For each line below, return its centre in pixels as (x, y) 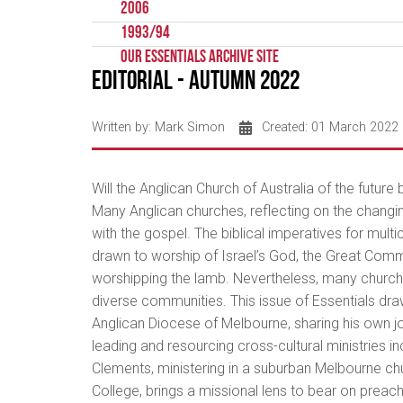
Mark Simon (190, 127)
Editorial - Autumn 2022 (196, 82)
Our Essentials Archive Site (200, 58)
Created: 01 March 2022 (330, 127)
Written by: (123, 127)
